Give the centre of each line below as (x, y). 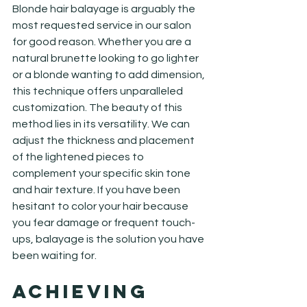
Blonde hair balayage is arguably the (105, 9)
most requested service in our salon (103, 25)
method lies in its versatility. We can (102, 124)
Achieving (85, 291)
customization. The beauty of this (98, 107)
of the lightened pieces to (79, 157)
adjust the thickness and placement (105, 140)
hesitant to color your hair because (101, 206)
